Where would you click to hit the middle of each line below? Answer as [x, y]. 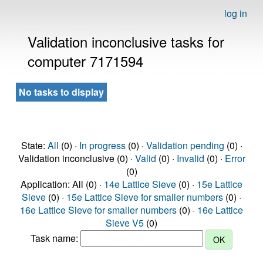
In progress [102, 145]
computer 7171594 [85, 61]
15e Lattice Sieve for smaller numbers [145, 197]
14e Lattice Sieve [140, 184]
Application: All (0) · [62, 184]
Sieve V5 [125, 223]
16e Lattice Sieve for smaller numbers [98, 210]
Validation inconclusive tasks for [126, 41]
